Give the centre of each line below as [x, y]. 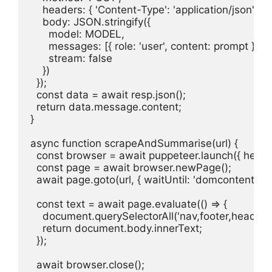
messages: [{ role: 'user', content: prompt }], [146, 46]
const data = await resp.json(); [108, 95]
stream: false [71, 58]
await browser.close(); [87, 265]
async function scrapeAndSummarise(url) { [134, 143]
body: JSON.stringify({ [90, 22]
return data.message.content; [106, 107]
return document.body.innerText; [116, 228]
